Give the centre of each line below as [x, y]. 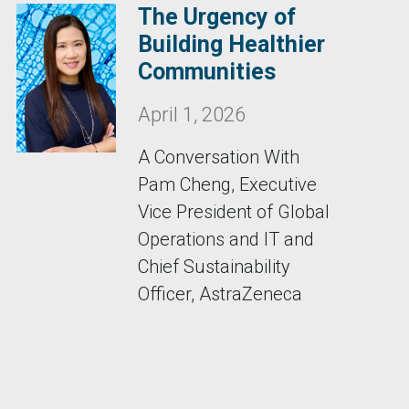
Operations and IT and [225, 239]
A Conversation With [218, 157]
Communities [206, 72]
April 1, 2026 [191, 115]
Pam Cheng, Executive [227, 184]
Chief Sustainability [214, 267]
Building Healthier [231, 44]
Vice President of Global [233, 212]
